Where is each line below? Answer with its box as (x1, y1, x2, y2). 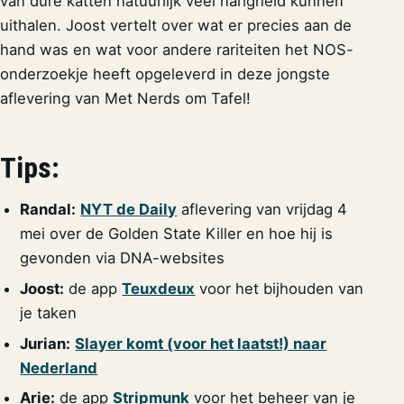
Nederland (20, 358, 98, 377)
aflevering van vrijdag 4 (177, 200, 348, 219)
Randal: (20, 200, 77, 219)
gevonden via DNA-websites (20, 249, 225, 268)
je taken (20, 304, 78, 323)
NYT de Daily (80, 200, 178, 219)
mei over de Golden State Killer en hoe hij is (20, 225, 334, 243)
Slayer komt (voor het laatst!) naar (75, 334, 327, 353)
